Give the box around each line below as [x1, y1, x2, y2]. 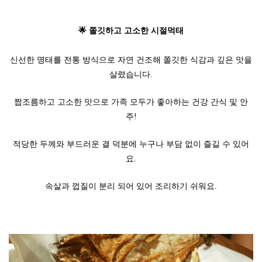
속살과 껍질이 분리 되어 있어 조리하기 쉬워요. [45, 182, 217, 191]
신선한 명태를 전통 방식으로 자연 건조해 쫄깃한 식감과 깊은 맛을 [10, 56, 252, 65]
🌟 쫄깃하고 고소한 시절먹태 [78, 26, 184, 36]
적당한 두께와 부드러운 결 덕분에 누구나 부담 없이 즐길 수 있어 [13, 140, 249, 149]
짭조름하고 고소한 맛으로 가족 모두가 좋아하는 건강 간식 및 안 [14, 98, 248, 107]
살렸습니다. [109, 70, 153, 80]
